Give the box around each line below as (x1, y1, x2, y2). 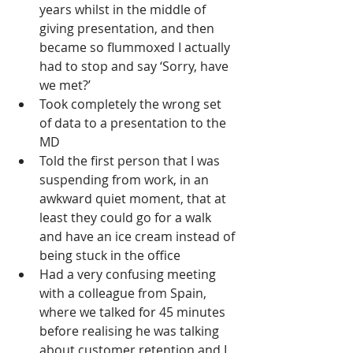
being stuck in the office (39, 247, 180, 265)
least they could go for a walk (39, 209, 214, 227)
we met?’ (39, 76, 91, 95)
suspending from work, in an (39, 171, 212, 189)
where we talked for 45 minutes (39, 303, 229, 321)
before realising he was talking (39, 322, 222, 340)
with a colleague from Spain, (39, 284, 210, 303)
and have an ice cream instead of (39, 228, 238, 246)
